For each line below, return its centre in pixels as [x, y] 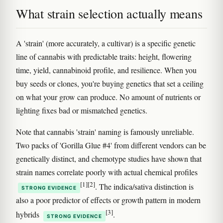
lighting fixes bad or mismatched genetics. [82, 110]
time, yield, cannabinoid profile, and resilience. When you [106, 70]
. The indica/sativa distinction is [144, 187]
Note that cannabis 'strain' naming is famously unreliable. [105, 132]
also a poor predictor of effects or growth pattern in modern [108, 200]
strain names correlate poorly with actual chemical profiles [107, 172]
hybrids [29, 215]
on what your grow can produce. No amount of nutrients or [108, 97]
